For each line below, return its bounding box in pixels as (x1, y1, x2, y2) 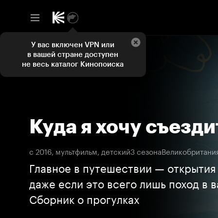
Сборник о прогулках (29, 190, 140, 206)
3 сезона (130, 145, 162, 157)
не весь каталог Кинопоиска (22, 60, 124, 69)
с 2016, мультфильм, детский (29, 145, 130, 157)
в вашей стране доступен (27, 50, 118, 59)
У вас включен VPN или (31, 40, 114, 49)
